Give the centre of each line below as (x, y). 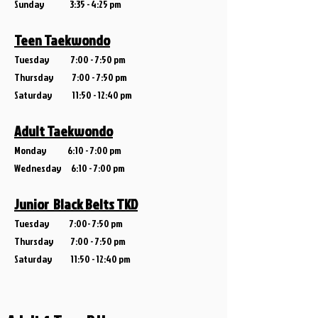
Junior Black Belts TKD (76, 204)
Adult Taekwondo (64, 131)
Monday (32, 150)
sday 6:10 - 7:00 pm (83, 168)
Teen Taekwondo (62, 40)
